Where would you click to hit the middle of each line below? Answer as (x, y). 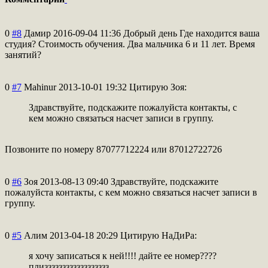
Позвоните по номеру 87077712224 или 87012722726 (113, 149)
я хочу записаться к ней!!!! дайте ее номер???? (123, 255)
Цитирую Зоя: (158, 87)
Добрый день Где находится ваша (191, 33)
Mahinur (40, 87)
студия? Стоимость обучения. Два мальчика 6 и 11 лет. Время (130, 44)
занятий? (23, 54)
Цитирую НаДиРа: (159, 235)
